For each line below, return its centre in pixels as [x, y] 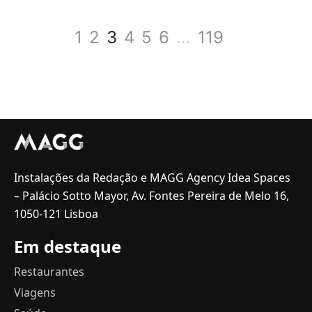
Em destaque [68, 246]
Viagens [35, 292]
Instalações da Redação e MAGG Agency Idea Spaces [152, 178]
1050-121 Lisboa [56, 214]
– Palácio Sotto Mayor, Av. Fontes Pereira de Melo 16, [151, 196]
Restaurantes [49, 272]
